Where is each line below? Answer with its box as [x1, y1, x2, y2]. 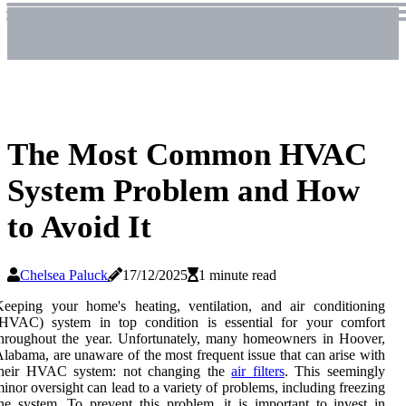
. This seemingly [284, 362, 386, 379]
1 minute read [198, 266, 276, 283]
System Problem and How [7, 173, 360, 209]
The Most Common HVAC [7, 137, 367, 173]
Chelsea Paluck [20, 266, 108, 283]
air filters [231, 362, 285, 379]
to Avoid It [7, 209, 151, 246]
